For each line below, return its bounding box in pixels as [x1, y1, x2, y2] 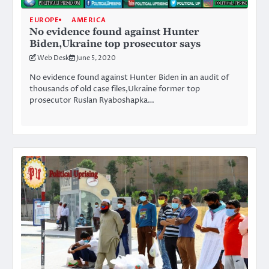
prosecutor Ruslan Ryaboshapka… [29, 94, 154, 106]
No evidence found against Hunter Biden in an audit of [29, 71, 229, 83]
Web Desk [37, 53, 69, 62]
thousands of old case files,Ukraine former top [29, 83, 200, 94]
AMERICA [71, 15, 106, 25]
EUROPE [29, 15, 59, 25]
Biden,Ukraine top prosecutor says [29, 37, 201, 50]
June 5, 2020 [76, 53, 116, 62]
